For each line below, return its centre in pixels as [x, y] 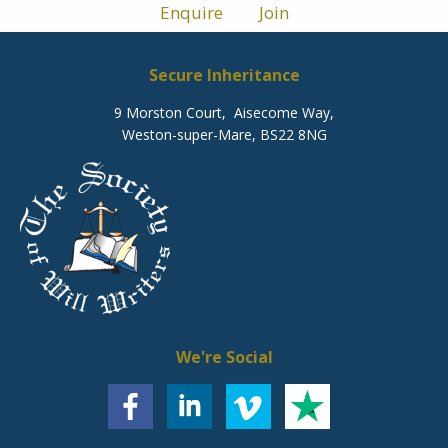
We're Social [224, 356]
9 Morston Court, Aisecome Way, [224, 112]
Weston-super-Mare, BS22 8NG [224, 134]
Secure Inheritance [224, 74]
